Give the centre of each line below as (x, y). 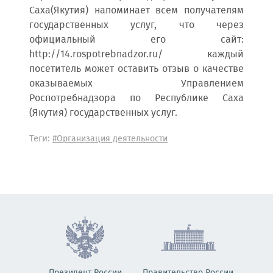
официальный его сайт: (136, 40)
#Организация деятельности (110, 139)
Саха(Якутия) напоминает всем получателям (136, 11)
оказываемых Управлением (136, 84)
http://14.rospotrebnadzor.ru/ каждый (136, 55)
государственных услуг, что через (136, 25)
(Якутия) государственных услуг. (103, 113)
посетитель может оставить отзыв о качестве (136, 69)
